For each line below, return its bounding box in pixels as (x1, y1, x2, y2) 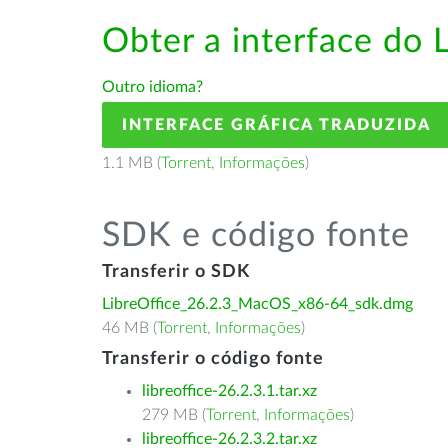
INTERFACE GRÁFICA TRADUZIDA (122, 117, 431, 133)
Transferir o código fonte (102, 350, 324, 368)
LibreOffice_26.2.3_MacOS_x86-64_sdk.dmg (102, 296, 413, 312)
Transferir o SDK (102, 263, 250, 281)
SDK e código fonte (102, 219, 410, 253)
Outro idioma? (102, 79, 203, 95)
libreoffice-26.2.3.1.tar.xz (142, 383, 317, 399)
